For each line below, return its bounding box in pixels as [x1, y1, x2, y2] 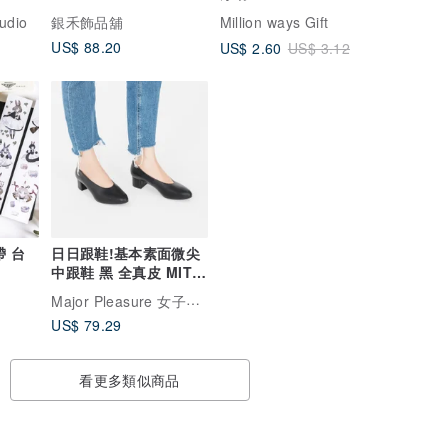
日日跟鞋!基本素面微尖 [51, 242, 201, 263]
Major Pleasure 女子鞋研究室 [185, 288, 200, 309]
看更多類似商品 [79, 370, 180, 391]
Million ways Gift [219, 12, 329, 33]
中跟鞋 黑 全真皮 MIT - [51, 261, 202, 282]
